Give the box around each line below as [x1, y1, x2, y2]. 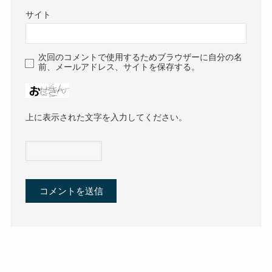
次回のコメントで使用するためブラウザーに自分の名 [38, 52, 243, 62]
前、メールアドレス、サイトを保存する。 [38, 62, 200, 72]
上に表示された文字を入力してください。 [25, 113, 188, 123]
